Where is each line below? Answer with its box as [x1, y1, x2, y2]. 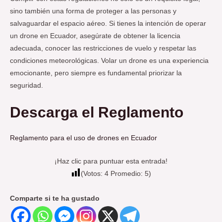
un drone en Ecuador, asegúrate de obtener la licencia [10, 32, 180, 40]
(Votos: [81, 169, 105, 177]
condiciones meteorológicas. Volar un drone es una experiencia [10, 56, 209, 64]
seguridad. [10, 81, 43, 89]
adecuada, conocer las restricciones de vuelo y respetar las [10, 44, 196, 52]
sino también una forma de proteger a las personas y [10, 7, 176, 15]
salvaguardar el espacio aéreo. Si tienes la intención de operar [10, 19, 206, 27]
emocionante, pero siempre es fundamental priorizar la [10, 69, 182, 77]
